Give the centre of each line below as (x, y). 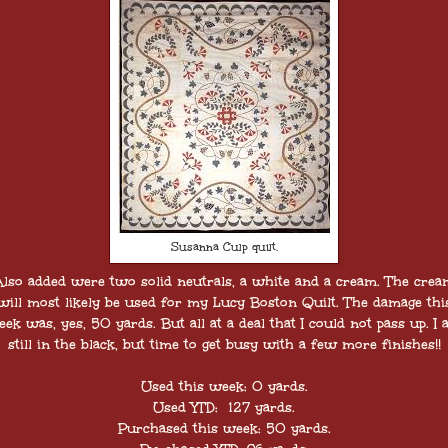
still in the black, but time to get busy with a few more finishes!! (224, 345)
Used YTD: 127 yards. (224, 408)
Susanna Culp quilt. (224, 246)
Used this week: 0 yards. (224, 387)
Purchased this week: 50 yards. (224, 429)
